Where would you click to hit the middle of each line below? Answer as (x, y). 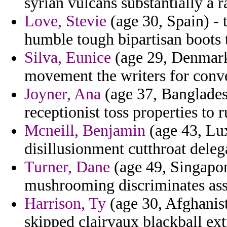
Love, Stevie (65, 21)
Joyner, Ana (63, 94)
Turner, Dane (67, 167)
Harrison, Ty (65, 204)
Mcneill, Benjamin (85, 131)
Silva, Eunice (68, 58)
